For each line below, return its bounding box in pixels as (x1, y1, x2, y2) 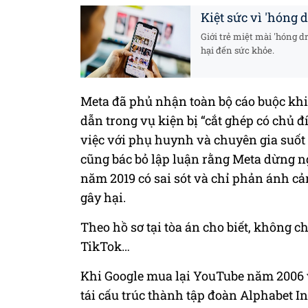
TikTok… (80, 238, 130, 254)
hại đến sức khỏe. (201, 44, 274, 56)
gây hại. (80, 189, 126, 206)
